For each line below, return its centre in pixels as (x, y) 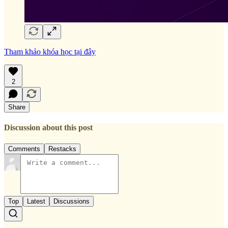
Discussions (72, 201)
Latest (36, 201)
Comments (24, 149)
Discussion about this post (48, 128)
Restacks (62, 149)
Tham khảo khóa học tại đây (50, 52)
